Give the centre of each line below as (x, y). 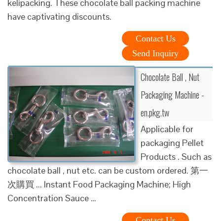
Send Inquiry (155, 53)
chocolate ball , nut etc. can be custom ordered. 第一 (108, 170)
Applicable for (167, 129)
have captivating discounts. (59, 16)
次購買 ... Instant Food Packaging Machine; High (99, 184)
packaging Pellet (172, 143)
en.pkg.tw (155, 112)
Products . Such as (176, 156)
